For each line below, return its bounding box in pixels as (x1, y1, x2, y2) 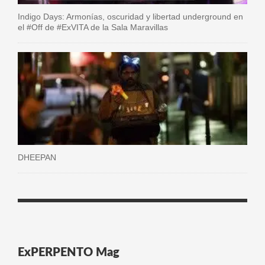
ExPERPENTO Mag (18, 246, 119, 258)
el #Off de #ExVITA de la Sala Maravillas (18, 22, 168, 33)
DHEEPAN (18, 152, 56, 162)
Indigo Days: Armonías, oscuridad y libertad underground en (18, 12, 243, 22)
